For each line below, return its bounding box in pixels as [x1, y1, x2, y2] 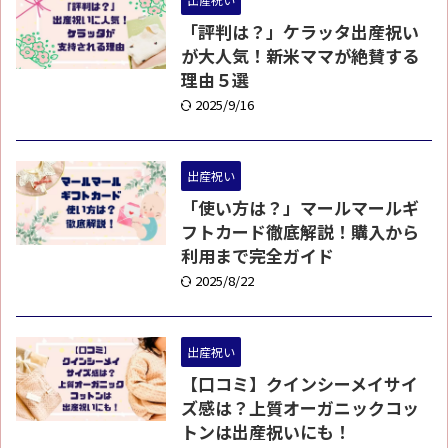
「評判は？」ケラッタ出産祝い [181, 19, 419, 44]
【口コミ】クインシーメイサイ [181, 371, 418, 396]
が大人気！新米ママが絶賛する [181, 43, 419, 68]
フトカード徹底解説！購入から [181, 219, 419, 244]
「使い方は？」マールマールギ [181, 195, 419, 220]
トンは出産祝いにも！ [181, 419, 351, 444]
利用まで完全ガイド [181, 243, 334, 268]
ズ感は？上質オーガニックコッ [181, 395, 419, 420]
